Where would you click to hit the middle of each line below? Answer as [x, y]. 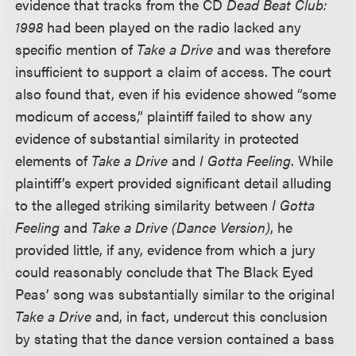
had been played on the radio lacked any [172, 27]
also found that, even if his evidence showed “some [176, 93]
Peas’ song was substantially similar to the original [175, 294]
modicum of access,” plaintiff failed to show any [164, 116]
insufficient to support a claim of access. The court [174, 71]
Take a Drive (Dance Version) [181, 227]
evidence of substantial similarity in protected [157, 138]
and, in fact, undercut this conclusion [210, 316]
